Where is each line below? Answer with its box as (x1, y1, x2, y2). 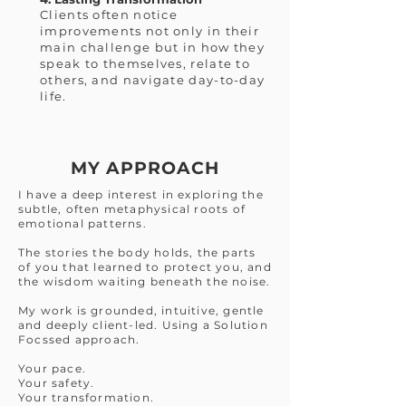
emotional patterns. (18, 217, 147, 230)
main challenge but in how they (40, 40, 266, 54)
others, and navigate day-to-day (40, 72, 266, 87)
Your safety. (18, 376, 95, 390)
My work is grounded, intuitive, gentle (18, 304, 265, 317)
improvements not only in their (40, 24, 260, 38)
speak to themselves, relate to (40, 56, 251, 71)
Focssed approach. (18, 333, 140, 346)
